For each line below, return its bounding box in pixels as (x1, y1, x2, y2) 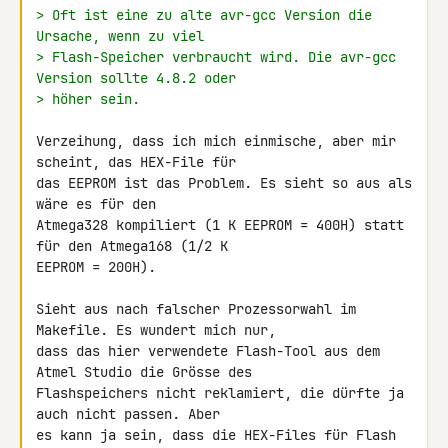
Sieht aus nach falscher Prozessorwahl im (36, 300, 356, 318)
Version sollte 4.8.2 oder (36, 69, 236, 87)
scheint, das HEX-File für (36, 153, 244, 171)
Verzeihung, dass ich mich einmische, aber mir (36, 132, 396, 150)
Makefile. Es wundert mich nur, (36, 321, 284, 339)
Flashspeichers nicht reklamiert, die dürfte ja (36, 384, 404, 402)
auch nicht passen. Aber (36, 405, 228, 423)
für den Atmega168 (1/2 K (36, 237, 236, 255)
